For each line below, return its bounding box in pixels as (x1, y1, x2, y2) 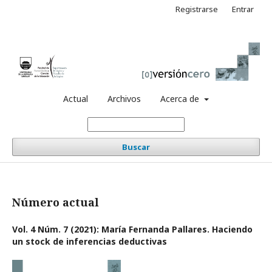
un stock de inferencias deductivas (12, 235, 167, 247)
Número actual (12, 194, 99, 209)
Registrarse (175, 4, 218, 15)
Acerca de (160, 92, 202, 104)
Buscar (122, 141, 150, 152)
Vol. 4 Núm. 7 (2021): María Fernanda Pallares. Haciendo (12, 223, 253, 235)
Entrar (232, 4, 254, 15)
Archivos (107, 92, 141, 104)
